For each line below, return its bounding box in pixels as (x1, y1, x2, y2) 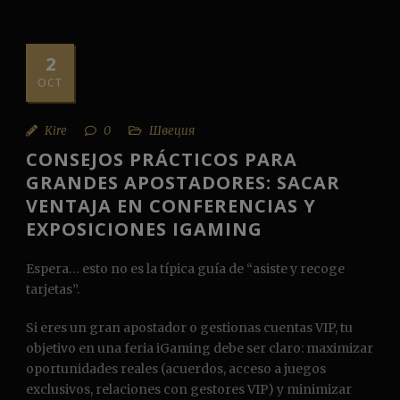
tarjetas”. (26, 281, 79, 298)
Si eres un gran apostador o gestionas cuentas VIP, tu (26, 320, 353, 337)
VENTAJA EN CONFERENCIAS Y (26, 194, 316, 219)
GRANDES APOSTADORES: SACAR (26, 171, 340, 196)
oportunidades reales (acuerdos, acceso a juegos (26, 361, 326, 378)
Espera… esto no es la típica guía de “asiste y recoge (26, 261, 345, 278)
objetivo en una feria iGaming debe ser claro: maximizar (26, 340, 373, 357)
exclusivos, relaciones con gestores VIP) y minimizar (26, 381, 352, 398)
